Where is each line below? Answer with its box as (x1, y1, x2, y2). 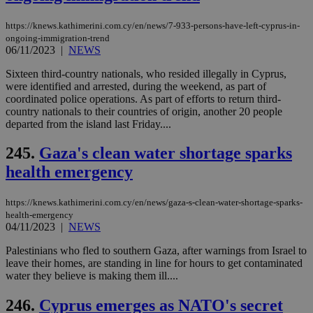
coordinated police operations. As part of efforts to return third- (6, 92, 281, 105)
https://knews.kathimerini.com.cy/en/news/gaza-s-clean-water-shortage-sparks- (6, 197, 303, 208)
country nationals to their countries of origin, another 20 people (6, 105, 282, 117)
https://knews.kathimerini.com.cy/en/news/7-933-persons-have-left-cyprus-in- (6, 20, 300, 31)
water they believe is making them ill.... (6, 270, 178, 282)
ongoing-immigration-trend (6, 32, 110, 43)
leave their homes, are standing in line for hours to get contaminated (6, 257, 303, 270)
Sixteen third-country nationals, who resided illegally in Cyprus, (6, 67, 286, 80)
